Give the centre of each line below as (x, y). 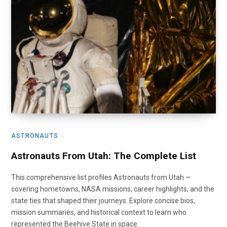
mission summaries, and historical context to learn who (99, 212)
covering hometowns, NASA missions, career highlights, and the (113, 189)
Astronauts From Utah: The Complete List (104, 156)
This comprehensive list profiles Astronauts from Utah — (101, 177)
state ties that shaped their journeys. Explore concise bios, (103, 200)
